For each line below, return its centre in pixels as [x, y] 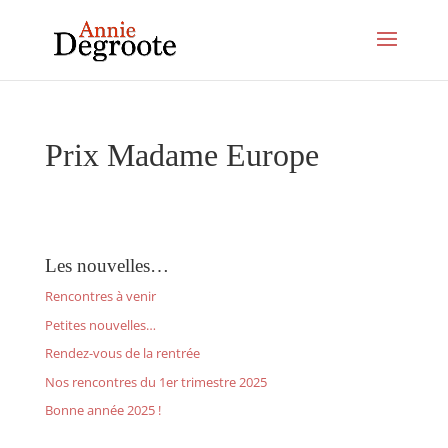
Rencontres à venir [100, 296]
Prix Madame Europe [181, 155]
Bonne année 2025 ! [102, 410]
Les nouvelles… [106, 265]
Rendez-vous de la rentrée [122, 353]
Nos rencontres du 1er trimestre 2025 [155, 381]
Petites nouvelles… [100, 324]
